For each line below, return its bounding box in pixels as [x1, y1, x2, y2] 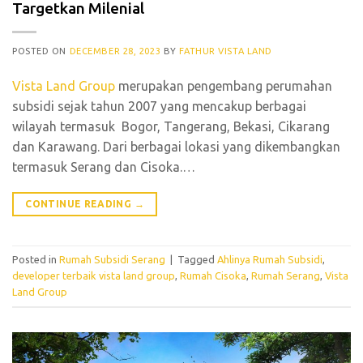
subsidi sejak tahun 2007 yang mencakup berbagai [12, 98, 306, 113]
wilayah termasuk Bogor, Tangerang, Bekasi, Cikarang [12, 118, 330, 134]
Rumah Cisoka [180, 270, 246, 282]
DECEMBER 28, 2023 [69, 45, 161, 56]
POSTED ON [12, 45, 70, 56]
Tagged [177, 254, 217, 266]
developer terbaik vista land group [12, 270, 175, 282]
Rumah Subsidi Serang [59, 254, 165, 266]
